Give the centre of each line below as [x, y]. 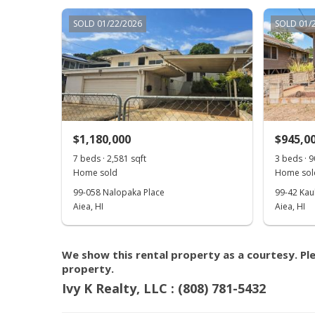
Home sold [95, 173]
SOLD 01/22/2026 [108, 24]
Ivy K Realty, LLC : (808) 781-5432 [164, 288]
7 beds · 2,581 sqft [110, 159]
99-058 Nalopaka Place [119, 192]
